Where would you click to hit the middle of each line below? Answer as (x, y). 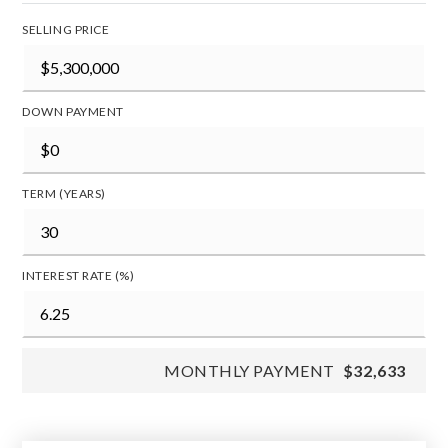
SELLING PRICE (66, 30)
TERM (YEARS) (64, 194)
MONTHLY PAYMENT (249, 371)
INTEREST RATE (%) (78, 276)
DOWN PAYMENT (73, 112)
